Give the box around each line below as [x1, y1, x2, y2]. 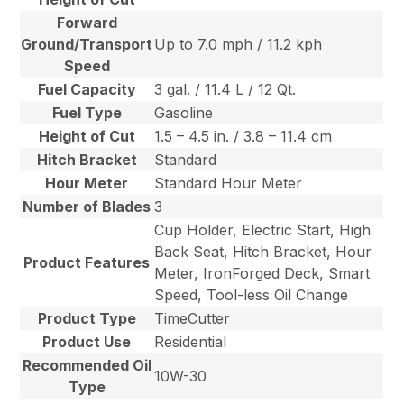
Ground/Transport [21, 35, 153, 54]
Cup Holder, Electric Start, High [154, 221, 372, 240]
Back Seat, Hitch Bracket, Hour [154, 243, 372, 262]
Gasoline [154, 104, 214, 123]
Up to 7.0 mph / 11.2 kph [154, 35, 323, 54]
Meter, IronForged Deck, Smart [154, 264, 371, 283]
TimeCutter [154, 309, 231, 328]
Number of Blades [23, 197, 151, 216]
